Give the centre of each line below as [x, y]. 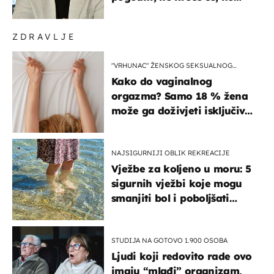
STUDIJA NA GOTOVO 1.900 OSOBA [169, 240]
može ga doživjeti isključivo [181, 110]
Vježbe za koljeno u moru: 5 [181, 168]
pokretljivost [143, 213]
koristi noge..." [147, 11]
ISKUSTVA [128, 74]
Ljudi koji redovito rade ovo [182, 256]
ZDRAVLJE [44, 36]
